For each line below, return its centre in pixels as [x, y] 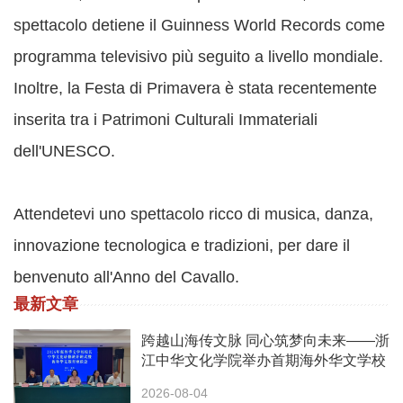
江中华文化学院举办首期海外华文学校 [264, 361]
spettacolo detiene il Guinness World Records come [199, 26]
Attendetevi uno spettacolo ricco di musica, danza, [193, 215]
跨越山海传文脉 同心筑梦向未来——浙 [265, 341]
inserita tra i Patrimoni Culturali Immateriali [166, 120]
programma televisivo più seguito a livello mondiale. [198, 57]
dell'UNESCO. [64, 152]
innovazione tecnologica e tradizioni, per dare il [182, 246]
